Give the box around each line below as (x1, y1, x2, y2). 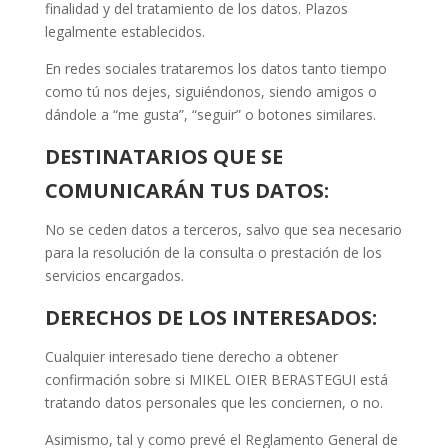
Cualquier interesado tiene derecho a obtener (44, 347, 338, 367)
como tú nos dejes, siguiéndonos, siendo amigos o (44, 82, 377, 102)
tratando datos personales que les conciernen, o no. (44, 393, 383, 413)
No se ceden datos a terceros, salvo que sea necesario (44, 220, 402, 240)
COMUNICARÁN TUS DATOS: (44, 177, 329, 205)
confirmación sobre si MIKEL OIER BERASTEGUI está (44, 370, 388, 390)
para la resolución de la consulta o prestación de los (44, 243, 382, 263)
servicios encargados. (44, 266, 184, 286)
